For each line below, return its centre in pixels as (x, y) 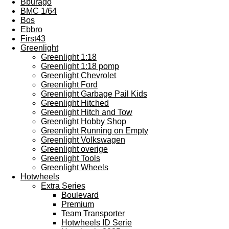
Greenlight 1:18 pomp (80, 66)
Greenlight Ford (69, 85)
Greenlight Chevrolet (78, 75)
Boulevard (80, 195)
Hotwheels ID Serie (97, 223)
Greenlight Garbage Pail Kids (94, 94)
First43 (33, 39)
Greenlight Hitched (75, 103)
